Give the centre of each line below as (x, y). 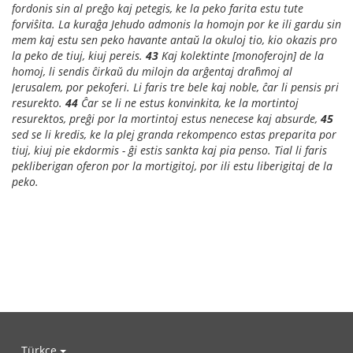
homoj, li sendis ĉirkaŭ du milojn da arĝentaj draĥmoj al (152, 71)
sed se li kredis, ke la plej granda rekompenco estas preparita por (174, 134)
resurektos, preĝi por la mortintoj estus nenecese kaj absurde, (166, 119)
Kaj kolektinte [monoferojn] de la (241, 56)
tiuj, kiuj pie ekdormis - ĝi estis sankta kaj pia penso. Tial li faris (169, 150)
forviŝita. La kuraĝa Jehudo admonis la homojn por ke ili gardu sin (176, 24)
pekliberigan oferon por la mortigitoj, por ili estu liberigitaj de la (172, 166)
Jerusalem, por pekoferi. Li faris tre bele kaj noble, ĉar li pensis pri (175, 87)
